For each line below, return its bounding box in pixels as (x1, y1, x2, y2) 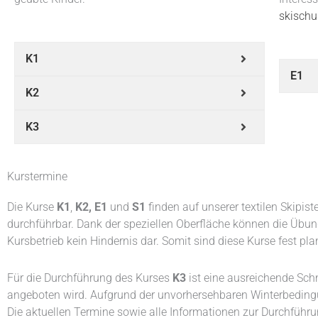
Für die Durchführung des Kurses (7, 270, 172, 285)
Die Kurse (7, 199, 57, 214)
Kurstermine (7, 169, 67, 183)
